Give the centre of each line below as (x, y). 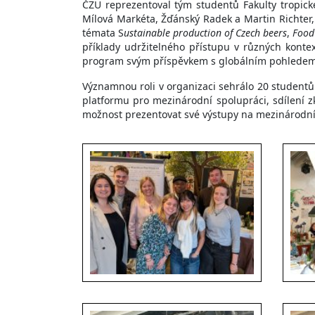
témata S (103, 33)
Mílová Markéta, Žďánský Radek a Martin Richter (197, 19)
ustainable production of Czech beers (205, 33)
